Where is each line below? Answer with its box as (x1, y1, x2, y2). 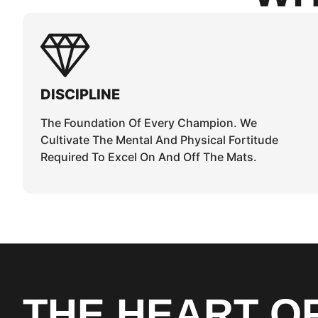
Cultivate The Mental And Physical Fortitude (40, 133, 278, 147)
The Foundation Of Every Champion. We (40, 116, 257, 130)
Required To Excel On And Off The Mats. (40, 150, 257, 164)
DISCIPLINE (40, 86, 120, 103)
